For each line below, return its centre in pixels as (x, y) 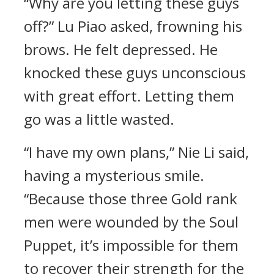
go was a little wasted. (99, 119)
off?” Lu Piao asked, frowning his (133, 26)
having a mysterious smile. (114, 175)
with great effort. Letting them (129, 96)
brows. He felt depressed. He (121, 49)
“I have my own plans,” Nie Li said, (136, 152)
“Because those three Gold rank (131, 198)
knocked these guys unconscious (135, 72)
